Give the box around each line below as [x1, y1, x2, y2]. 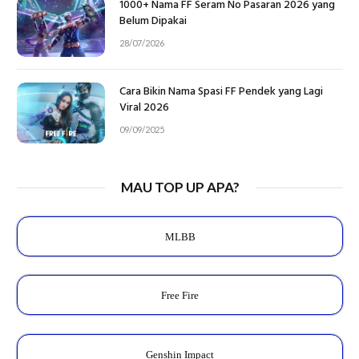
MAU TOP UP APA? [120, 179, 240, 196]
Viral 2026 [119, 99, 169, 118]
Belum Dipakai [119, 12, 187, 31]
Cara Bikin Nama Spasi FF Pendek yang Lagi [119, 83, 323, 102]
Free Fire [161, 289, 199, 302]
